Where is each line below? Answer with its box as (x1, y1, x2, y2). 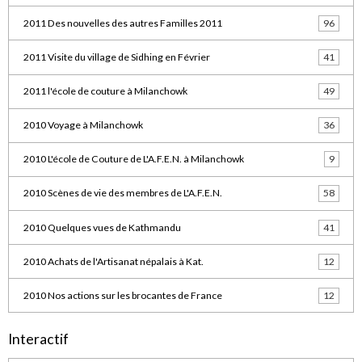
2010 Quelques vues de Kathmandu (23, 221, 181, 234)
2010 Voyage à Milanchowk (23, 119, 143, 132)
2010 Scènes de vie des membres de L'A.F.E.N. (23, 187, 222, 200)
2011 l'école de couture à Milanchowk (23, 85, 187, 98)
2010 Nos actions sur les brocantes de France (23, 288, 222, 301)
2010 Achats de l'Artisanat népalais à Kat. (23, 255, 204, 267)
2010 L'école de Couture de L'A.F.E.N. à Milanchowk (23, 153, 244, 166)
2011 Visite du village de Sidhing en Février (23, 50, 210, 63)
